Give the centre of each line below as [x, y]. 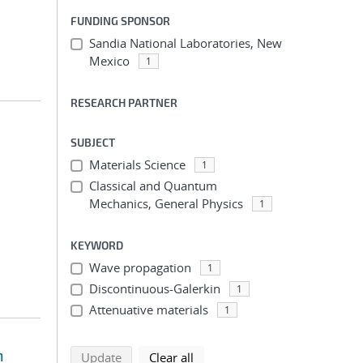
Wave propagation [140, 267]
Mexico [109, 61]
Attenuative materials [148, 310]
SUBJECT [93, 142]
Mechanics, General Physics [166, 203]
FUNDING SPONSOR [120, 21]
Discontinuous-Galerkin [154, 288]
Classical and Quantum [153, 186]
